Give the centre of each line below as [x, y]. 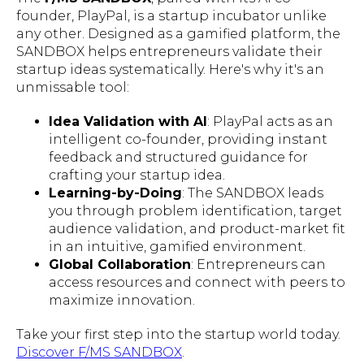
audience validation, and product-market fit [197, 228]
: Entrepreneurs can [258, 264]
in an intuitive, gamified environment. [177, 246]
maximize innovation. [122, 300]
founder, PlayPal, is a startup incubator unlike [171, 15]
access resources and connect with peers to [197, 282]
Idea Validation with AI [128, 121]
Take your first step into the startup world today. [178, 334]
